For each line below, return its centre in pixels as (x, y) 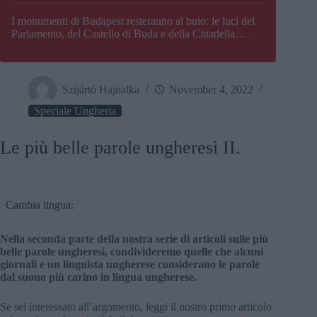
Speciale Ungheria (75, 111)
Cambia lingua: (40, 205)
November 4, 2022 (211, 89)
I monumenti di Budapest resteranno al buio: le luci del (133, 21)
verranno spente (47, 47)
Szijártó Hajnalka (101, 89)
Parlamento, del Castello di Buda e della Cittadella (123, 34)
